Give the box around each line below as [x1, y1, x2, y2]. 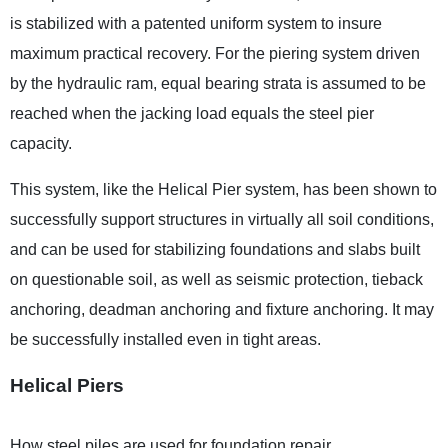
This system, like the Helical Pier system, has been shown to [10, 180, 438, 198]
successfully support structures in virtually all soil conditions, [10, 210, 435, 228]
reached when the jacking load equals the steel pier [10, 104, 375, 122]
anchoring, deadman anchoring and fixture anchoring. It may [10, 300, 435, 318]
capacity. [10, 134, 73, 152]
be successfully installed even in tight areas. [10, 330, 322, 348]
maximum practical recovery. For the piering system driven [10, 44, 421, 62]
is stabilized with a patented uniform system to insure [10, 14, 383, 32]
